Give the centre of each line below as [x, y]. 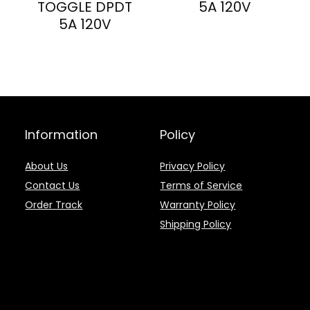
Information [62, 135]
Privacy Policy [193, 166]
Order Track [54, 205]
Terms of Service [201, 186]
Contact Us [53, 186]
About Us [47, 166]
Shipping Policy [196, 225]
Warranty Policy [198, 205]
